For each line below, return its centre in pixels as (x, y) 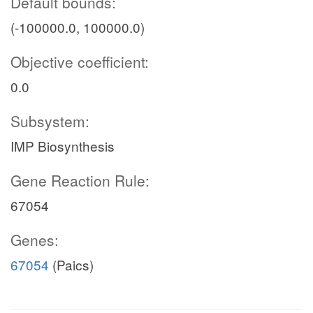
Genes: (35, 240)
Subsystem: (50, 121)
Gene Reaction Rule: (80, 180)
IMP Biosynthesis (63, 146)
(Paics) (71, 264)
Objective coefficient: (80, 61)
